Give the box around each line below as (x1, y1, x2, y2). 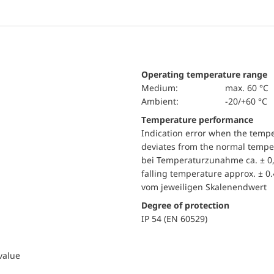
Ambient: (147, 95, 179, 107)
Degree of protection (141, 199, 229, 211)
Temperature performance (146, 114, 253, 125)
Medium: (149, 82, 178, 94)
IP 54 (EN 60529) (141, 213, 207, 224)
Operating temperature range (141, 68, 267, 80)
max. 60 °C (224, 82, 268, 94)
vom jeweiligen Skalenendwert (141, 181, 267, 193)
